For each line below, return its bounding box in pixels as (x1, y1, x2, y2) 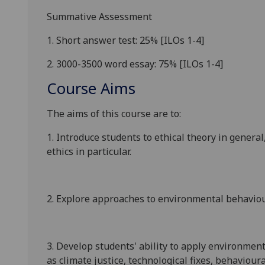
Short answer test (54, 34, 135, 47)
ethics (47, 145, 73, 159)
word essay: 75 (105, 57, 169, 71)
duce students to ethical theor (79, 131, 211, 144)
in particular (73, 145, 130, 159)
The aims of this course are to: (47, 107, 181, 121)
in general (216, 131, 264, 144)
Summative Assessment (47, 10, 152, 24)
